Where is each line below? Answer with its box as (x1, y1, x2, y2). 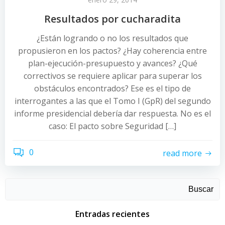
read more (163, 147, 202, 159)
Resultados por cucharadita (44, 12, 181, 26)
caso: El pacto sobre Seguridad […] (49, 121, 176, 132)
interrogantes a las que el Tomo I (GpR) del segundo (14, 95, 211, 106)
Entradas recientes (75, 208, 150, 219)
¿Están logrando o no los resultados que (37, 33, 188, 44)
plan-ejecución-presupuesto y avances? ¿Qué (28, 58, 197, 69)
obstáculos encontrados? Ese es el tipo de (34, 83, 191, 94)
